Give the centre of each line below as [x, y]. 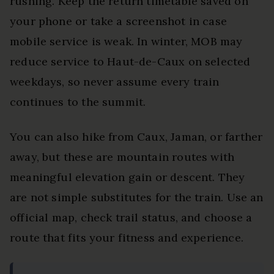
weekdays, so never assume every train [115, 81]
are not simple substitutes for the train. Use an [137, 197]
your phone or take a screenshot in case [119, 21]
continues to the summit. [78, 102]
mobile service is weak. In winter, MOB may [126, 41]
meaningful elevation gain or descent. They [128, 177]
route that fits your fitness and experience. [127, 237]
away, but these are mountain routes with [122, 157]
